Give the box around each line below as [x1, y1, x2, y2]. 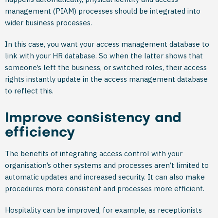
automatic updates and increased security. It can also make [5, 172, 205, 182]
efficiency [5, 127, 75, 140]
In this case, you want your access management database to [5, 39, 209, 49]
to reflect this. [5, 86, 54, 95]
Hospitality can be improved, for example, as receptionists [5, 205, 202, 215]
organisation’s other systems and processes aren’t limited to [5, 161, 209, 170]
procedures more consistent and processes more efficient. [5, 184, 204, 193]
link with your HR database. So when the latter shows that [5, 51, 203, 60]
